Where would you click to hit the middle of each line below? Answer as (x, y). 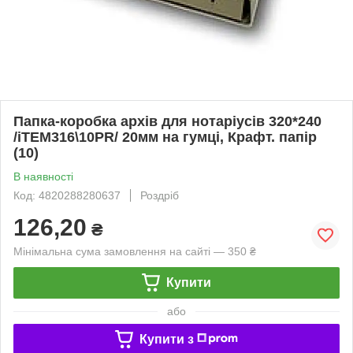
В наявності (43, 176)
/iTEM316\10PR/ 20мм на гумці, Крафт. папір (165, 137)
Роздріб (160, 195)
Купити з (166, 339)
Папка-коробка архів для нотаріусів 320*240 (167, 121)
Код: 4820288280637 (67, 195)
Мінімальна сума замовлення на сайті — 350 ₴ (135, 251)
